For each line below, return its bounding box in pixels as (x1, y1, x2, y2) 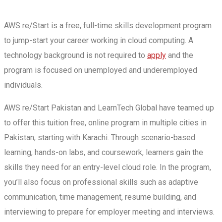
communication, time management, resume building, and (4, 192, 196, 202)
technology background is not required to (4, 51, 147, 60)
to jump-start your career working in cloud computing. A (4, 36, 193, 46)
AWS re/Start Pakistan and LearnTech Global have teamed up (4, 103, 214, 113)
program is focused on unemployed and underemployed (4, 65, 197, 75)
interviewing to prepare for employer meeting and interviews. (4, 207, 215, 217)
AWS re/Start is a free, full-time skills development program (4, 21, 212, 31)
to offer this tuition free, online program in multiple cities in (4, 118, 207, 128)
